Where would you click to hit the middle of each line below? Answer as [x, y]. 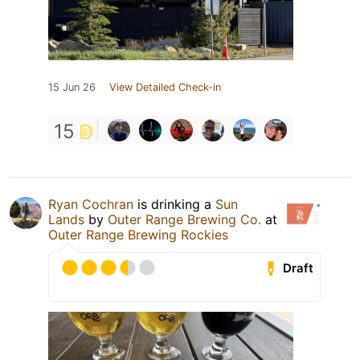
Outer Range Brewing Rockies [138, 235]
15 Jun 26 [72, 88]
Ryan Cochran [91, 205]
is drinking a [174, 205]
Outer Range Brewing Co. [184, 220]
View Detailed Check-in [165, 88]
